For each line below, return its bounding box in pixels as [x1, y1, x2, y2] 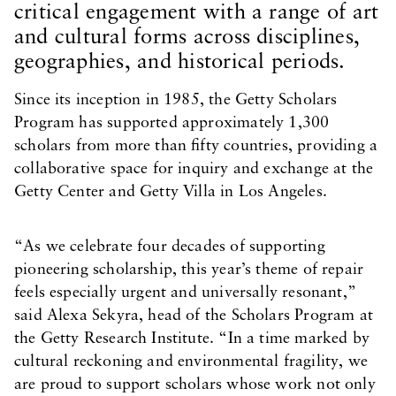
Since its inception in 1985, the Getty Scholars [14, 92, 338, 109]
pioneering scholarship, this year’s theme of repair [14, 262, 364, 278]
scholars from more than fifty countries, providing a [14, 138, 378, 155]
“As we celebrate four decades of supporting [14, 239, 325, 255]
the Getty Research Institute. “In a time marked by [14, 331, 369, 347]
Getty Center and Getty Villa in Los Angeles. [14, 184, 327, 201]
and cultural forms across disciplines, [14, 27, 361, 49]
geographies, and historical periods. [14, 52, 346, 73]
